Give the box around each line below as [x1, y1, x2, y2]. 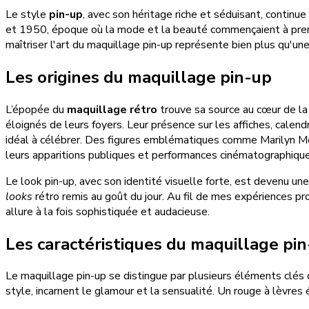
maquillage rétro [67, 101, 157, 117]
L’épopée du [6, 101, 67, 117]
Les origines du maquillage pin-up [6, 66, 272, 88]
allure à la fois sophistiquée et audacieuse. [6, 203, 210, 219]
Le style [6, 6, 49, 22]
